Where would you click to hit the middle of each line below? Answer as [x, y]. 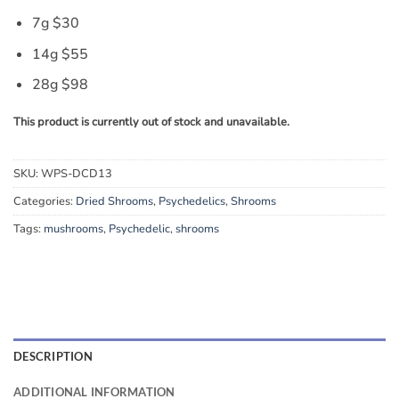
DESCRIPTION [53, 356]
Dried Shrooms [114, 201]
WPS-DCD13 [77, 173]
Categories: [45, 201]
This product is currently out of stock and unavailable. [151, 122]
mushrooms [73, 228]
